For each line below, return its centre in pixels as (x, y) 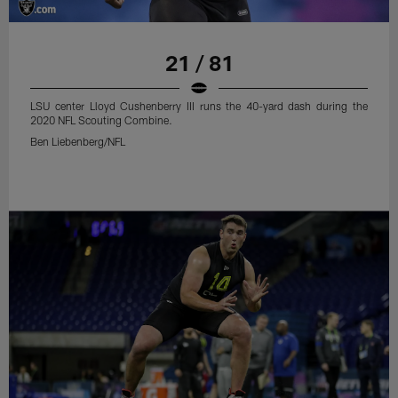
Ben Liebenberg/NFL (78, 141)
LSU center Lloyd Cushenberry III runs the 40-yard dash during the (199, 106)
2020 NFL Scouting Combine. (102, 120)
